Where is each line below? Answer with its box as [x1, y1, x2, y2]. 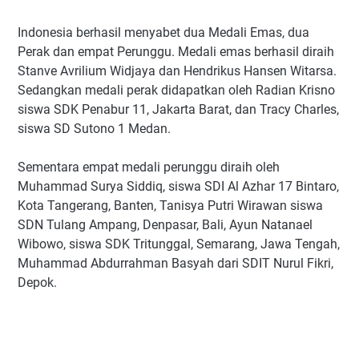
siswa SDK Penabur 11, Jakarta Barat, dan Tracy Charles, [18, 102, 339, 118]
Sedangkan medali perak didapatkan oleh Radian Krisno [18, 83, 335, 99]
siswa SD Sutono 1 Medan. [18, 121, 171, 137]
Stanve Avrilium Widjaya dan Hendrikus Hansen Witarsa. [18, 63, 337, 79]
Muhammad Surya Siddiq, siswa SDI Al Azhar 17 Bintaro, [18, 179, 339, 195]
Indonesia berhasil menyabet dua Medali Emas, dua [18, 25, 309, 41]
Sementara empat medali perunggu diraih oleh [18, 159, 280, 175]
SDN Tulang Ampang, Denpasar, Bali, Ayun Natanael [18, 217, 313, 233]
